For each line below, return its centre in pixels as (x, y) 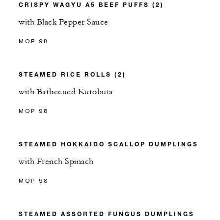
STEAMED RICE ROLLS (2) (72, 74)
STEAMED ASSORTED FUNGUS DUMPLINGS (107, 214)
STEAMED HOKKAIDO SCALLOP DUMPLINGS (109, 144)
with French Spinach (56, 162)
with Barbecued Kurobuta (66, 92)
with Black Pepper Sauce (64, 22)
